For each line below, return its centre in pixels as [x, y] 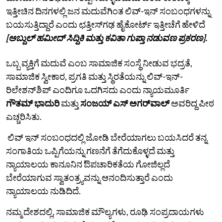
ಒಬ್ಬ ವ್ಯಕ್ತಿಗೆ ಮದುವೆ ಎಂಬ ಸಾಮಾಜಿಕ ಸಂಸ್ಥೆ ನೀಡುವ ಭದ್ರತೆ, [99, 63]
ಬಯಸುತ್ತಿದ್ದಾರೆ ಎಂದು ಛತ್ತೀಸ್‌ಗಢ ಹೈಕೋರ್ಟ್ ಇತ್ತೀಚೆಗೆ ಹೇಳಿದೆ [106, 24]
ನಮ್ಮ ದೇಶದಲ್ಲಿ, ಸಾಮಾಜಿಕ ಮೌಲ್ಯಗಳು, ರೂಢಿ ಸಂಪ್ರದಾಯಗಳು [105, 211]
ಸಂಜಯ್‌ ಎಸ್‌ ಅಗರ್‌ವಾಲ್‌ [125, 103]
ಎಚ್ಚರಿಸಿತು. [24, 116]
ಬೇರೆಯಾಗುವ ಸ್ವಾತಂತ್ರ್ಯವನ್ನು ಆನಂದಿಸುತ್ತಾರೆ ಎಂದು [89, 177]
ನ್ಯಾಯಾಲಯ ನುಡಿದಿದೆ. [43, 191]
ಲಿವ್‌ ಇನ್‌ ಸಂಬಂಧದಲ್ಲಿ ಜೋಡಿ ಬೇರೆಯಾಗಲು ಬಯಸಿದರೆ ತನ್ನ [107, 137]
